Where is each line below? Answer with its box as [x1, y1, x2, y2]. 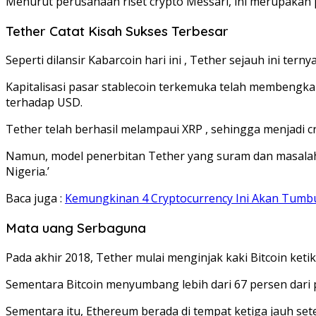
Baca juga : [6, 190, 65, 207]
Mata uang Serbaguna [6, 219, 146, 236]
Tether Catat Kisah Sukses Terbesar [6, 22, 229, 39]
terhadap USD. [6, 95, 83, 111]
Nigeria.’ [6, 164, 49, 180]
